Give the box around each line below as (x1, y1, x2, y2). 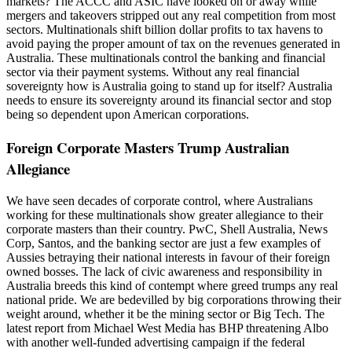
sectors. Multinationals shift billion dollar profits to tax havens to (6, 23, 323, 37)
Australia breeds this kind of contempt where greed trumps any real (6, 278, 338, 292)
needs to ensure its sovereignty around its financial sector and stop (6, 93, 332, 108)
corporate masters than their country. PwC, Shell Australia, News (6, 222, 328, 236)
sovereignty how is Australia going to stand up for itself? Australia (6, 79, 332, 93)
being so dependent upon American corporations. (6, 108, 249, 122)
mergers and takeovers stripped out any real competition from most (6, 9, 335, 23)
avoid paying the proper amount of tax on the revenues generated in (6, 37, 340, 51)
